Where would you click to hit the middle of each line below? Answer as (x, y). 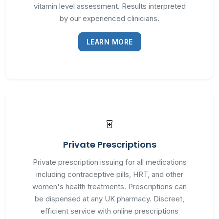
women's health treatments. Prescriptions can (109, 186)
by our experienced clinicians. (109, 18)
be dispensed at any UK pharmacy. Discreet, (109, 199)
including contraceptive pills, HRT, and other (109, 174)
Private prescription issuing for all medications (109, 162)
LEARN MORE (109, 42)
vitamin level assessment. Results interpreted (109, 6)
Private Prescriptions (109, 144)
